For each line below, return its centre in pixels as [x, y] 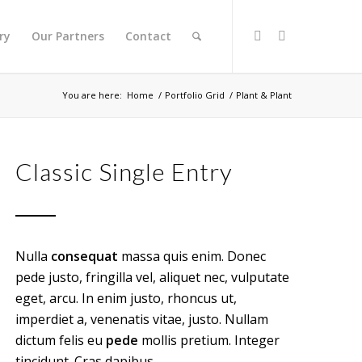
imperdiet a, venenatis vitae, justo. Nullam [142, 319]
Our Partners [68, 36]
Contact [149, 36]
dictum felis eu [61, 340]
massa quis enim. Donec [192, 256]
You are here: [93, 95]
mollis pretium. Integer [209, 340]
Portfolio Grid [195, 95]
